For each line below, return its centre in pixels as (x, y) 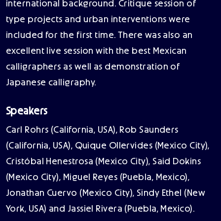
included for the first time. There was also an (99, 36)
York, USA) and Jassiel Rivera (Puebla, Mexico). (100, 209)
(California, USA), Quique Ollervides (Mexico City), (108, 146)
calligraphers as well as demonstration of (93, 67)
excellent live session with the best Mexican (96, 52)
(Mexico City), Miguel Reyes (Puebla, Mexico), (98, 177)
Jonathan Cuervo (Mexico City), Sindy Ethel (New (106, 193)
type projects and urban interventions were (98, 20)
